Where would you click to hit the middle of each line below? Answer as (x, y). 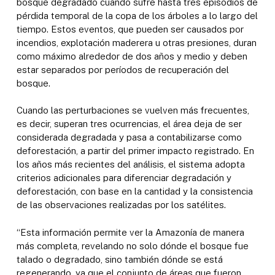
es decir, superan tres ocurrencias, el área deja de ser (129, 124)
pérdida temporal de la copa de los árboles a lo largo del (137, 15)
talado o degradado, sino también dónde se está (119, 259)
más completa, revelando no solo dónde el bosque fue (132, 246)
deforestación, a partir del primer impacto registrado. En (135, 151)
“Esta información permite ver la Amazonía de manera (130, 232)
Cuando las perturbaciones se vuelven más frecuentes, (133, 110)
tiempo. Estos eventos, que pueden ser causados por (130, 29)
